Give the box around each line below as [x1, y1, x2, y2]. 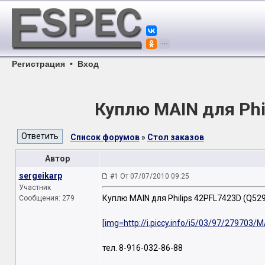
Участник [18, 183, 51, 192]
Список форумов [70, 132, 140, 142]
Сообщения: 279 [18, 194, 75, 202]
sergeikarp [18, 171, 62, 180]
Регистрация [12, 59, 65, 69]
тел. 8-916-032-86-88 [102, 243, 183, 253]
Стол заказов [147, 132, 204, 142]
